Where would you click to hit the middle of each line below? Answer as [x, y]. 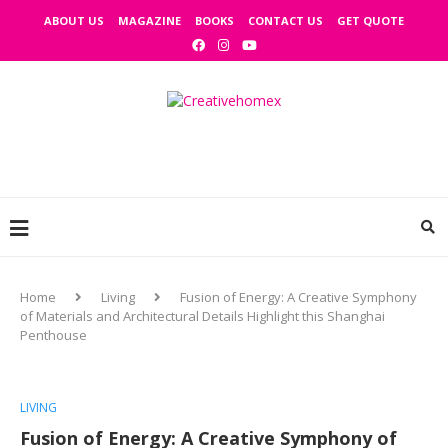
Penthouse [53, 335]
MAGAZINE [149, 20]
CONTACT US [285, 20]
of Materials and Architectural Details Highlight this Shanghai [202, 316]
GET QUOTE [370, 20]
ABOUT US [74, 20]
